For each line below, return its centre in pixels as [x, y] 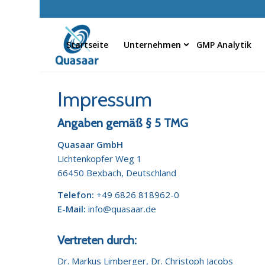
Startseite [88, 45]
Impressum [105, 99]
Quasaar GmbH [91, 144]
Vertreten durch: [97, 240]
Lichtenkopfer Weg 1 [100, 158]
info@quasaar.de [122, 209]
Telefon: [76, 194]
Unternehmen [153, 45]
